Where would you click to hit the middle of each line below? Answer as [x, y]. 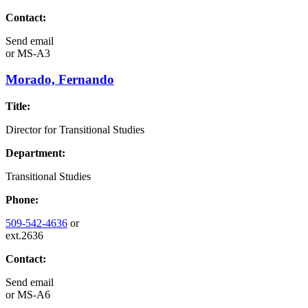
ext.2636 [24, 236]
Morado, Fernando [60, 80]
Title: [18, 107]
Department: [35, 153]
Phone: [22, 200]
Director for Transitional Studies [75, 130]
